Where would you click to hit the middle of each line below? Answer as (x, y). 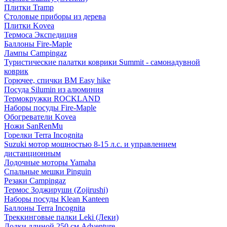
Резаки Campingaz (35, 181)
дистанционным (32, 154)
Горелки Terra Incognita (44, 135)
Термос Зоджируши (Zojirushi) (56, 190)
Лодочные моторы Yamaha (50, 163)
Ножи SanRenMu (33, 126)
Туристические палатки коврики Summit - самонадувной (102, 62)
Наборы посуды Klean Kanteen (56, 199)
